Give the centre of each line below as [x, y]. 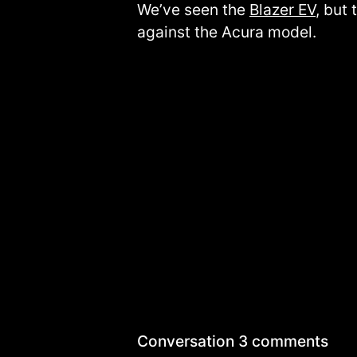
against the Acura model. [227, 32]
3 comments [283, 341]
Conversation [188, 341]
